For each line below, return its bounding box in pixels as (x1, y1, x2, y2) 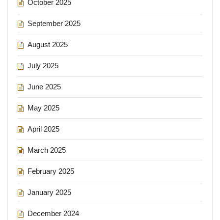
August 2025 (27, 40, 68, 49)
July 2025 (27, 61, 58, 70)
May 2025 (27, 103, 59, 112)
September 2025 (27, 19, 81, 27)
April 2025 (27, 124, 59, 133)
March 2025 (27, 145, 66, 154)
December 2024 (27, 209, 79, 218)
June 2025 (27, 82, 61, 91)
